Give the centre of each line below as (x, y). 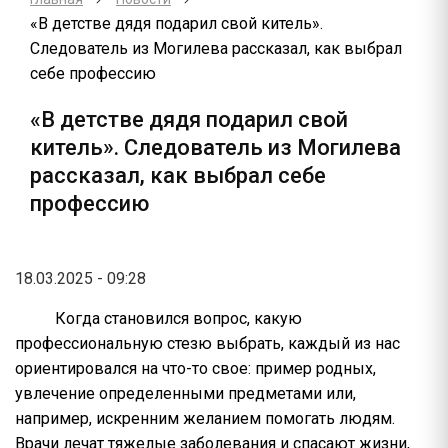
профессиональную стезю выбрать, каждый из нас (207, 343)
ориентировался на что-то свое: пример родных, (195, 368)
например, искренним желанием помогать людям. (205, 418)
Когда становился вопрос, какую (178, 318)
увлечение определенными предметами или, (185, 393)
